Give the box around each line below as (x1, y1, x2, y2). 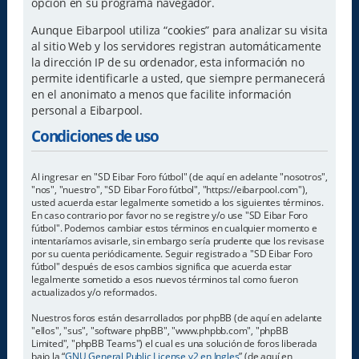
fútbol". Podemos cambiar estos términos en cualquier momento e (30, 221, 317, 236)
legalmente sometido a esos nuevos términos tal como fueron (30, 272, 298, 287)
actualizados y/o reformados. (30, 285, 157, 300)
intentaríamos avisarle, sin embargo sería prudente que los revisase (30, 234, 325, 248)
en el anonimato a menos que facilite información (30, 87, 292, 103)
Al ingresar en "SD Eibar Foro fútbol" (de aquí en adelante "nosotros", (30, 170, 328, 184)
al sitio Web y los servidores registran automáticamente (30, 38, 321, 54)
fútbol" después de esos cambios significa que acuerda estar (30, 260, 292, 274)
